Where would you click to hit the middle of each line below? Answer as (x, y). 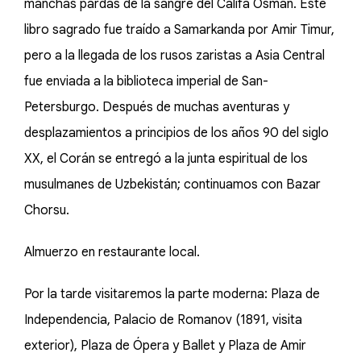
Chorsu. (47, 210)
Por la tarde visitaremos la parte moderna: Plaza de (172, 294)
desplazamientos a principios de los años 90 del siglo (176, 133)
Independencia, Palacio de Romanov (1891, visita (163, 320)
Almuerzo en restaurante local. (112, 252)
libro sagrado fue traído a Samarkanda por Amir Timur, (179, 30)
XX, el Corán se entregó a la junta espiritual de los (166, 159)
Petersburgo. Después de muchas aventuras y (157, 107)
